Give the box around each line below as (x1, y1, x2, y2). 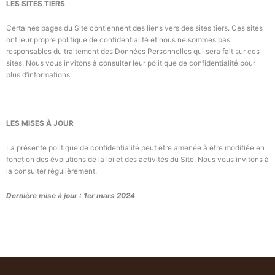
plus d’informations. (6, 70, 72, 79)
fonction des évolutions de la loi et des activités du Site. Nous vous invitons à (6, 155, 269, 164)
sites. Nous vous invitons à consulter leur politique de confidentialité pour (6, 58, 255, 68)
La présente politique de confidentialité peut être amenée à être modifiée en (6, 143, 265, 152)
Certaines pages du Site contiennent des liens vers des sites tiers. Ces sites (6, 23, 263, 33)
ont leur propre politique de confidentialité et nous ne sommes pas (6, 35, 230, 44)
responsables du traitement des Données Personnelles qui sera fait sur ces (6, 47, 260, 56)
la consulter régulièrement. (6, 166, 97, 176)
